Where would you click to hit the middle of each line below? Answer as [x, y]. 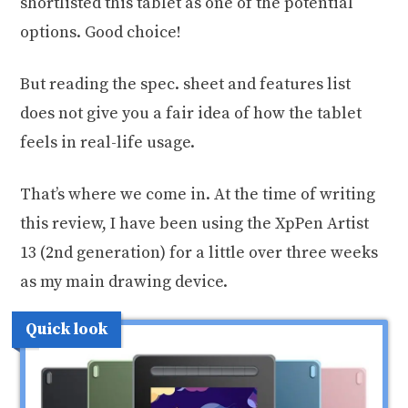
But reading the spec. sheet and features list [186, 85]
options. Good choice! [101, 33]
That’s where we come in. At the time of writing [198, 195]
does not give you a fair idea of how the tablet [191, 114]
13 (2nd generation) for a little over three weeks [199, 253]
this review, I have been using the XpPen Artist [195, 224]
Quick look [67, 330]
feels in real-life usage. [108, 143]
